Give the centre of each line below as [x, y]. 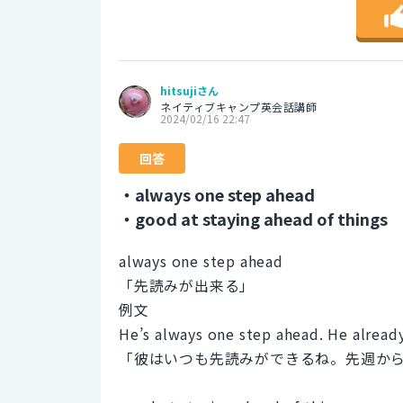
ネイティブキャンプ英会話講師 [238, 106]
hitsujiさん [189, 90]
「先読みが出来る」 [187, 285]
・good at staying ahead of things [253, 218]
